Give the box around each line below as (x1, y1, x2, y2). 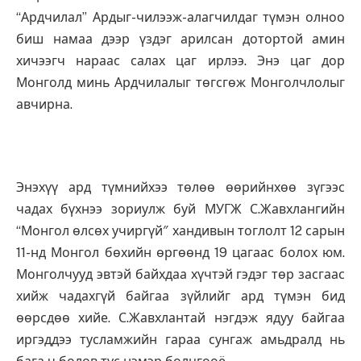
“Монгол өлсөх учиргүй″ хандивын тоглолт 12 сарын (16, 223, 345, 239)
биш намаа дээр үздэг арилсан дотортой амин (16, 31, 345, 48)
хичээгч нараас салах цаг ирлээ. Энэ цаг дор (16, 53, 345, 69)
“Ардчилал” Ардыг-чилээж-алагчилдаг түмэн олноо (16, 10, 345, 26)
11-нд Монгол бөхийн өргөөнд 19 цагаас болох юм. (16, 245, 345, 261)
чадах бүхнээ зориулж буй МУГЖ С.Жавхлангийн (16, 201, 345, 218)
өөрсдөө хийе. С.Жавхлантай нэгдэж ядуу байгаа (16, 310, 345, 326)
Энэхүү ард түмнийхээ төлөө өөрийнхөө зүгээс (16, 180, 345, 196)
